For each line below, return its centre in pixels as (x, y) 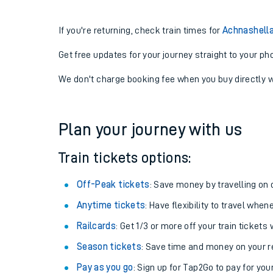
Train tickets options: (125, 158)
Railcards (97, 226)
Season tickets (109, 247)
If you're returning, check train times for (141, 30)
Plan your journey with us (151, 130)
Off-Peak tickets (113, 185)
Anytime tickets (111, 205)
